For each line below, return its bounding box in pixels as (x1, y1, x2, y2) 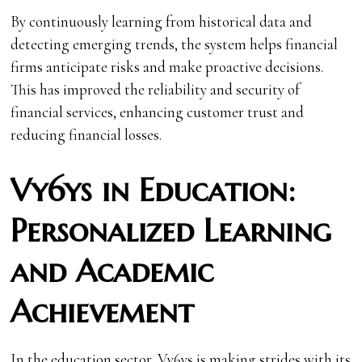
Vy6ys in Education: (11, 170, 296, 210)
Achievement (11, 291, 195, 331)
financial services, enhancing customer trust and (11, 102, 305, 121)
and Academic (11, 250, 214, 291)
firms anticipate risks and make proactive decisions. (11, 57, 324, 76)
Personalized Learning (11, 210, 332, 250)
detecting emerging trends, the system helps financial (11, 34, 339, 53)
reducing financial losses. (11, 124, 162, 144)
